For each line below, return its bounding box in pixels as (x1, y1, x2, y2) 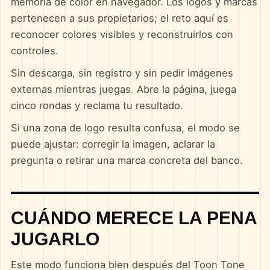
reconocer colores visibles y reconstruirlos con (10, 28, 233, 40)
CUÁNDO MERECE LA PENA (10, 207, 257, 228)
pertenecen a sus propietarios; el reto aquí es (10, 12, 228, 24)
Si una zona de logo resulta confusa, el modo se (10, 122, 240, 134)
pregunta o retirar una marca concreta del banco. (10, 154, 243, 166)
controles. (10, 45, 58, 57)
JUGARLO (10, 228, 99, 249)
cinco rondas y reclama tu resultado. (10, 99, 183, 111)
